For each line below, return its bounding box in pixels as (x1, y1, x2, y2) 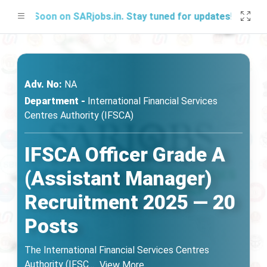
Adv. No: (24, 79, 62, 90)
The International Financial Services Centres (24, 244, 209, 256)
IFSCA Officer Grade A (24, 143, 225, 166)
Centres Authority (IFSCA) (24, 110, 133, 121)
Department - (24, 95, 85, 107)
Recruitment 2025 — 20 (24, 191, 235, 214)
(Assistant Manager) (24, 167, 212, 190)
